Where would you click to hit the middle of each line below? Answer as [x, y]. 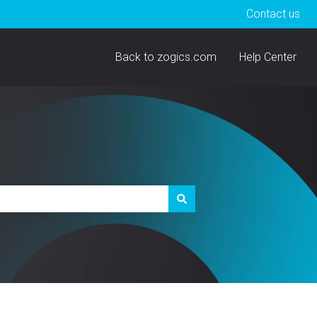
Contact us [273, 13]
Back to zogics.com [166, 57]
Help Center [268, 57]
